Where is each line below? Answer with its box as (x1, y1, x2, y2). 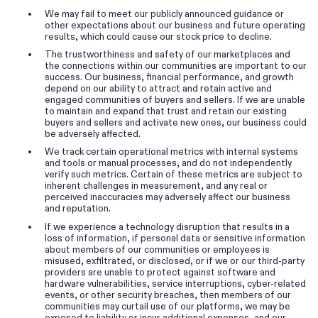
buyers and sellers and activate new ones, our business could (45, 116, 307, 129)
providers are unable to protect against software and (45, 265, 275, 278)
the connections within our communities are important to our (45, 60, 307, 72)
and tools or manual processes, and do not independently (45, 157, 292, 170)
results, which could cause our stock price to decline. (45, 30, 272, 43)
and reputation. (45, 202, 111, 215)
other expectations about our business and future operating (45, 18, 305, 31)
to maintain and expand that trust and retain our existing (45, 105, 287, 118)
